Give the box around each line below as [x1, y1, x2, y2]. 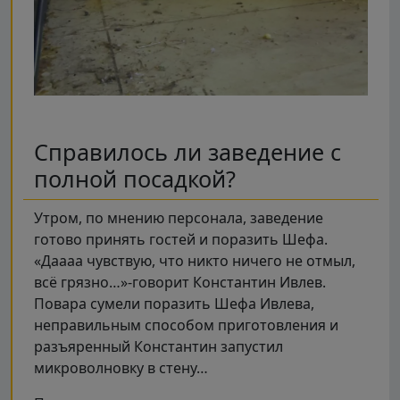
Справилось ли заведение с [34, 137, 341, 168]
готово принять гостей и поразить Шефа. [34, 229, 328, 250]
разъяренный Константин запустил [34, 337, 283, 357]
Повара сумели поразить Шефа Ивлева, [34, 294, 314, 314]
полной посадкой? [34, 163, 236, 195]
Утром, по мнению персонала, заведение [34, 208, 323, 229]
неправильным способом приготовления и [34, 315, 338, 336]
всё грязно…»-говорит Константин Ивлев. [34, 272, 326, 293]
